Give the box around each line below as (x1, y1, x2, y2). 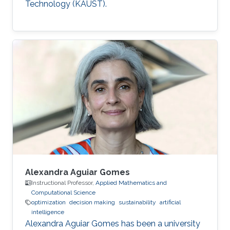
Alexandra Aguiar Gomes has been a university (25, 219, 200, 229)
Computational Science (31, 189, 95, 197)
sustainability (119, 199, 156, 206)
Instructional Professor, (31, 179, 95, 187)
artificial (160, 199, 181, 206)
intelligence (31, 208, 64, 216)
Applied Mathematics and (95, 179, 167, 187)
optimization (31, 199, 66, 206)
